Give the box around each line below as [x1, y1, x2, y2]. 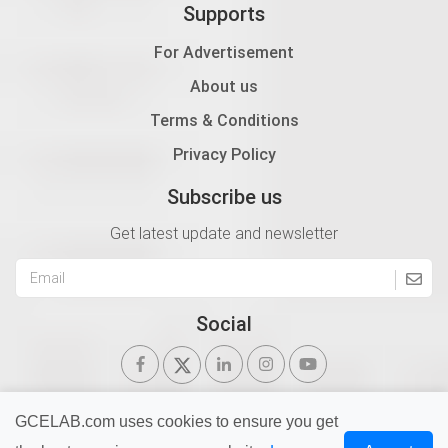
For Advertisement [154, 42, 294, 63]
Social [196, 311, 252, 337]
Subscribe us [166, 184, 282, 210]
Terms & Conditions [149, 110, 299, 131]
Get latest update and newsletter [110, 223, 338, 244]
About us [190, 76, 258, 97]
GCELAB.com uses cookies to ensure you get [15, 413, 338, 430]
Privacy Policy [172, 144, 276, 165]
